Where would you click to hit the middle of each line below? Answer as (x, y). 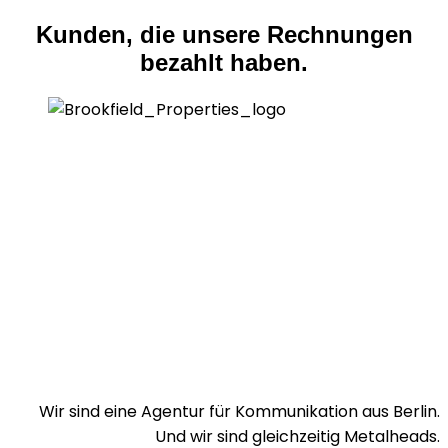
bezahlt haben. (224, 62)
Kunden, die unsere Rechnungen (224, 34)
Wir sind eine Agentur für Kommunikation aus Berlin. (239, 411)
